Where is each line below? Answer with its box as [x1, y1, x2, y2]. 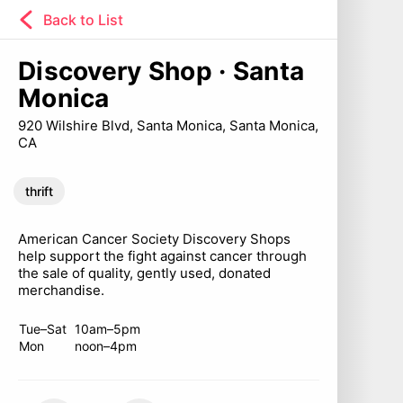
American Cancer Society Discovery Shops [18, 230, 291, 247]
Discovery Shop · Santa [18, 56, 305, 86]
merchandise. [18, 282, 104, 299]
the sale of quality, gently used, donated [18, 264, 271, 282]
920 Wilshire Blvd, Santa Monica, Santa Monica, [18, 117, 318, 134]
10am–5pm [75, 321, 140, 336]
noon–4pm [75, 338, 137, 354]
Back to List [43, 10, 123, 29]
